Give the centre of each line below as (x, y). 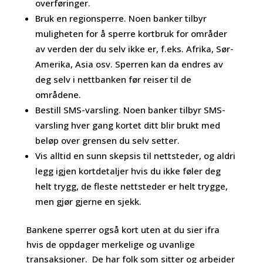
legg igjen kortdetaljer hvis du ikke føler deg (128, 171)
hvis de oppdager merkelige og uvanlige (110, 244)
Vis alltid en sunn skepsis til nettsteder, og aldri (135, 155)
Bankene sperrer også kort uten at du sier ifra (123, 229)
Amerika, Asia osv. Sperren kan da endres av (129, 64)
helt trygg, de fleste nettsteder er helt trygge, (131, 186)
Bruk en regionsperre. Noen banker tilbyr (121, 18)
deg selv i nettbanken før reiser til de (113, 79)
